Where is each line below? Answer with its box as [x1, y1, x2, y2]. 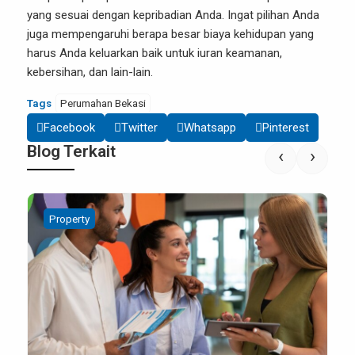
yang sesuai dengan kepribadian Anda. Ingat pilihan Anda [27, 8, 319, 22]
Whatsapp [184, 120, 236, 135]
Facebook [44, 120, 95, 135]
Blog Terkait [27, 142, 116, 161]
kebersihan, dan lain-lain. [27, 65, 153, 79]
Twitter [121, 120, 158, 135]
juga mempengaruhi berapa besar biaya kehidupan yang [27, 27, 314, 41]
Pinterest [262, 120, 309, 135]
